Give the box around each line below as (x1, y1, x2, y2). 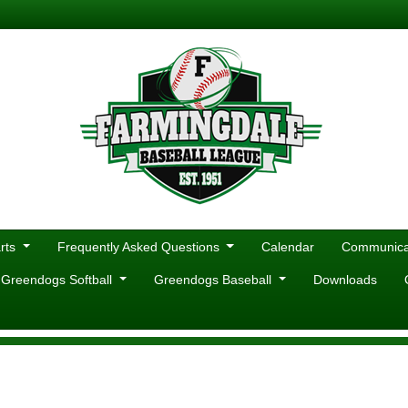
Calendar (260, 240, 314, 254)
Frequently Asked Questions (56, 240, 223, 254)
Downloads (312, 272, 377, 287)
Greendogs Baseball (153, 272, 275, 287)
